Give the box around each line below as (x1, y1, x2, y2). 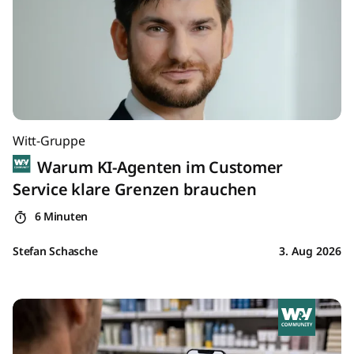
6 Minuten (31, 209, 88, 224)
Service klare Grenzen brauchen (13, 179, 257, 201)
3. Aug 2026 (279, 243, 341, 259)
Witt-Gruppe (13, 132, 85, 150)
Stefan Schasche (13, 243, 98, 259)
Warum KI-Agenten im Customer (33, 156, 284, 179)
